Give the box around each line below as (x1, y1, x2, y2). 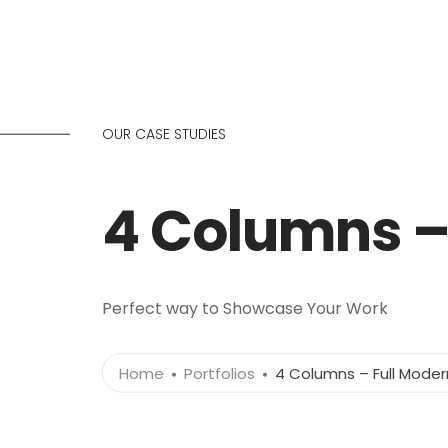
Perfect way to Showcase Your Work (102, 296, 388, 320)
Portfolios (184, 362, 255, 384)
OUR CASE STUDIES (102, 123, 226, 144)
